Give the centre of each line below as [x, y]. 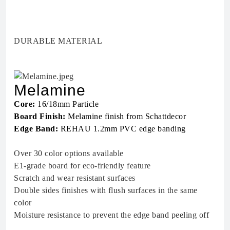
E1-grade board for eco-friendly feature [82, 166]
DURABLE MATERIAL [58, 41]
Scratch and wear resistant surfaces [75, 178]
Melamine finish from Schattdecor [126, 117]
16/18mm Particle [67, 104]
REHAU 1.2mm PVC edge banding [122, 129]
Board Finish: [40, 117]
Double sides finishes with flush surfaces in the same [106, 190]
